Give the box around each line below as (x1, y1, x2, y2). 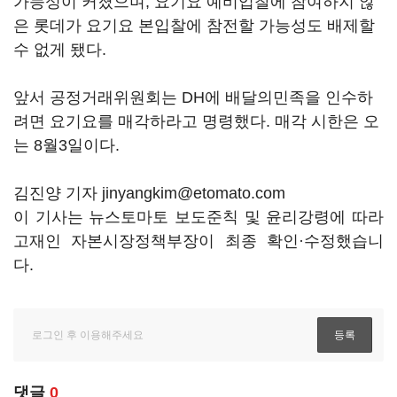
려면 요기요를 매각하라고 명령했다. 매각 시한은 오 (13, 113, 379, 130)
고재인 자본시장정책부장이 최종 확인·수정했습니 (13, 232, 384, 250)
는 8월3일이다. (13, 136, 124, 154)
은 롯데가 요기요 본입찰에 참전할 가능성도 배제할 (13, 17, 375, 35)
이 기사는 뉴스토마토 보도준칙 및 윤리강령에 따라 (13, 208, 384, 226)
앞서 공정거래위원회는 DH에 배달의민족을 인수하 (13, 89, 373, 106)
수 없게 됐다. (13, 41, 111, 58)
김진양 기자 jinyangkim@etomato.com (13, 184, 285, 202)
